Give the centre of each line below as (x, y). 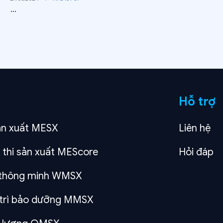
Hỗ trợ (197, 102)
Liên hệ (195, 128)
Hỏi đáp (196, 152)
